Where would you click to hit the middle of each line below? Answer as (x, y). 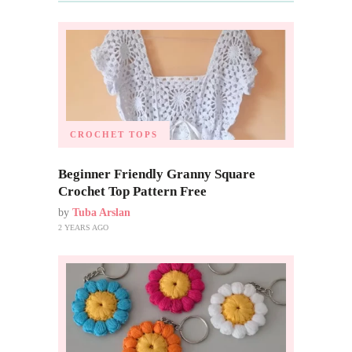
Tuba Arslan (101, 212)
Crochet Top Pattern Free (132, 191)
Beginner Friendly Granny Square (157, 174)
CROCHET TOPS (114, 134)
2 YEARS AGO (83, 227)
